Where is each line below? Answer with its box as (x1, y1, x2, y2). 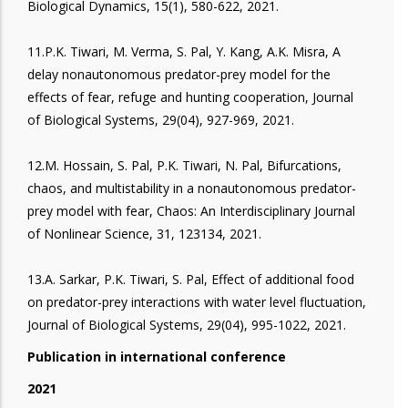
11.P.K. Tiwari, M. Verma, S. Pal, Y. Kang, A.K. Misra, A (27, 42, 341, 60)
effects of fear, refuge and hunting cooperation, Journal (27, 87, 353, 106)
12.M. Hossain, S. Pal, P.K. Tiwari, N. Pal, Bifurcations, (27, 156, 342, 174)
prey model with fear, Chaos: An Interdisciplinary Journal (27, 201, 355, 219)
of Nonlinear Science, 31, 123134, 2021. (27, 224, 261, 242)
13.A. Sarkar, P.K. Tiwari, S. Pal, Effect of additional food (27, 270, 354, 288)
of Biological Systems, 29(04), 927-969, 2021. (27, 110, 294, 128)
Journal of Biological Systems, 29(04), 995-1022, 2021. (27, 315, 346, 333)
